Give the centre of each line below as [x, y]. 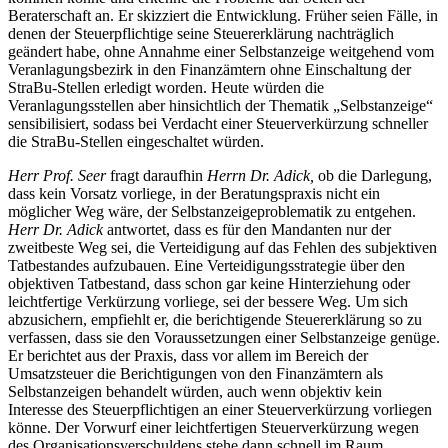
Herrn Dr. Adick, [262, 176]
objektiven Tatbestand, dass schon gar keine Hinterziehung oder [209, 284]
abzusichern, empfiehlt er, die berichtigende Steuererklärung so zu [215, 320]
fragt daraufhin [158, 176]
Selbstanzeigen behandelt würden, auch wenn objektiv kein [195, 392]
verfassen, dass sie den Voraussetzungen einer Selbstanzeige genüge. [224, 338]
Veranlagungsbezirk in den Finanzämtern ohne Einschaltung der [209, 70]
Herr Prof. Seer [59, 176]
